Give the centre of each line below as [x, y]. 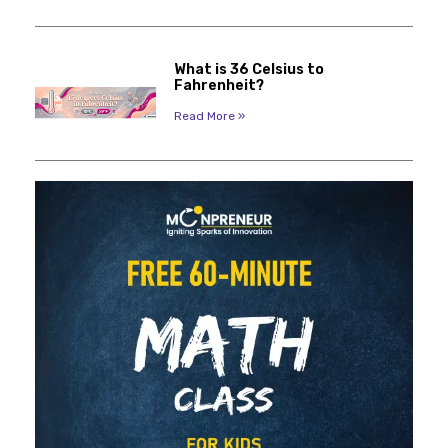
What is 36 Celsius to [248, 69]
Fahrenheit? [218, 85]
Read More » [209, 115]
